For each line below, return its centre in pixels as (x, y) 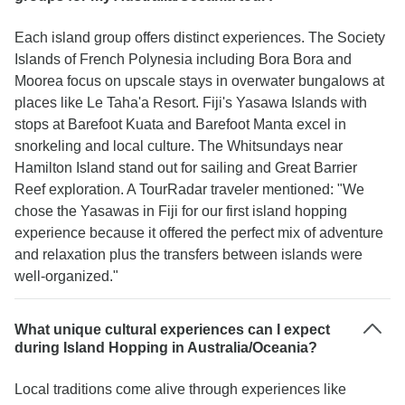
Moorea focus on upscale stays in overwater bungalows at (199, 81)
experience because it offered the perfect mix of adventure (199, 233)
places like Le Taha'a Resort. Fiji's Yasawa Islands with (191, 103)
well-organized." (66, 276)
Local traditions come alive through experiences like (180, 389)
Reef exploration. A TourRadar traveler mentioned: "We (189, 189)
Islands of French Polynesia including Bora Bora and (183, 59)
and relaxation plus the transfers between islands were (188, 254)
